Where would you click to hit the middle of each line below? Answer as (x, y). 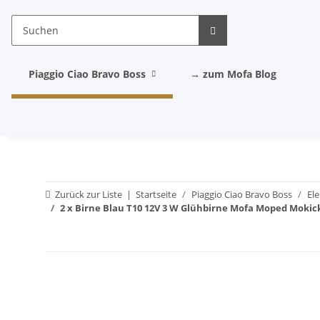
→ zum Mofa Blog (233, 74)
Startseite (156, 194)
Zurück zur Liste (89, 194)
